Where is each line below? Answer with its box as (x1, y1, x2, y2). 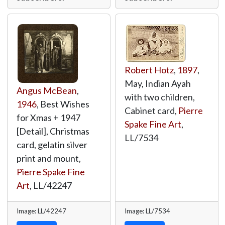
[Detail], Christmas (16, 126, 89, 137)
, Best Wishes (36, 98, 89, 109)
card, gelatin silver (16, 139, 87, 150)
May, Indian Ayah (124, 78, 191, 89)
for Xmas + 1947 (16, 112, 80, 123)
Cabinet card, (124, 105, 178, 116)
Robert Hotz (124, 64, 174, 75)
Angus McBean (16, 85, 77, 96)
